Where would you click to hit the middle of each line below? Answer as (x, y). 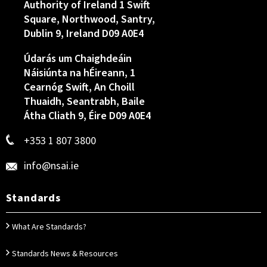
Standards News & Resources (65, 254)
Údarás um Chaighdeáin (78, 59)
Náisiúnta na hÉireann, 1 (80, 73)
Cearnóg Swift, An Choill (79, 87)
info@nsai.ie (51, 166)
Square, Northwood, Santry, (89, 19)
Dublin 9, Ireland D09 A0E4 (84, 34)
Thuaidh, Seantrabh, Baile (84, 102)
